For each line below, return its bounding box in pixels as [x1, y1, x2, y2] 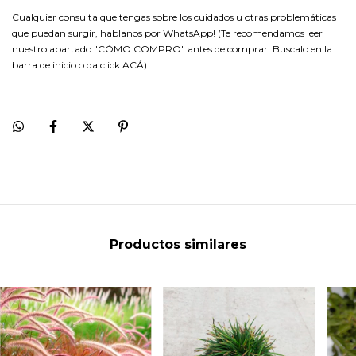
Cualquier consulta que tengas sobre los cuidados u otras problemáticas [12, 11, 336, 23]
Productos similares [110, 236, 246, 252]
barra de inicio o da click [12, 59, 122, 71]
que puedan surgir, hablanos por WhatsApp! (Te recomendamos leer [12, 27, 323, 39]
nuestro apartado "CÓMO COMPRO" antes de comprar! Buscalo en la [12, 43, 332, 55]
